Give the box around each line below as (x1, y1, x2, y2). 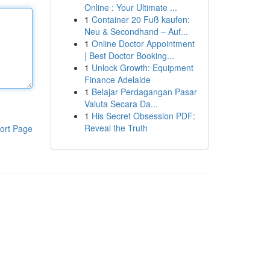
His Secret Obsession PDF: (91, 110, 195, 122)
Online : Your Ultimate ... (84, 1, 177, 13)
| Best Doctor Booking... (84, 49, 174, 61)
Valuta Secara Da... (84, 98, 158, 110)
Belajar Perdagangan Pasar (91, 86, 197, 98)
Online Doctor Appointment (91, 37, 195, 49)
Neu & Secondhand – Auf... (84, 25, 188, 37)
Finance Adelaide (84, 74, 151, 86)
